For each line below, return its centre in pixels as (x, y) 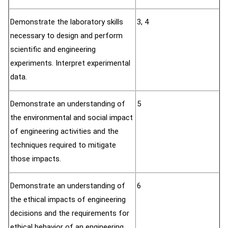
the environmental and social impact (72, 118)
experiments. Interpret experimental (70, 63)
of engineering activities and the (64, 131)
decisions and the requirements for (70, 213)
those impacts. (36, 159)
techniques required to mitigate (63, 145)
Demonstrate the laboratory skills (67, 22)
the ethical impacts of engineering (68, 199)
